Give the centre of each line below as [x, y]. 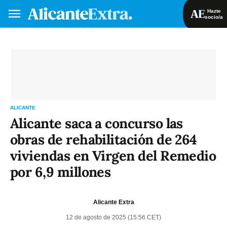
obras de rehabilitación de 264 [104, 139]
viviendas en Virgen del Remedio [113, 156]
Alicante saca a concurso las [97, 123]
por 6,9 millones [61, 172]
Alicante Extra [113, 202]
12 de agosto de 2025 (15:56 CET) [113, 217]
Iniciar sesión [171, 40]
